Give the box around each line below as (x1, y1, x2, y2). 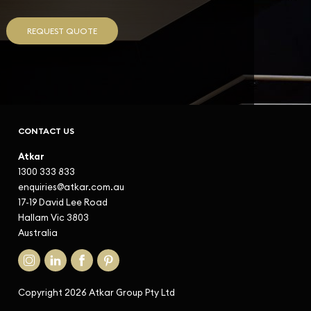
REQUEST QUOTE (26, 26, 97, 36)
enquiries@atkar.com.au (18, 181, 125, 192)
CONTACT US (18, 126, 75, 136)
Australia (18, 227, 58, 238)
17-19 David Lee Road (18, 196, 108, 208)
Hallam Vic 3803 (18, 212, 90, 223)
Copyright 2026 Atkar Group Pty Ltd (18, 287, 176, 298)
